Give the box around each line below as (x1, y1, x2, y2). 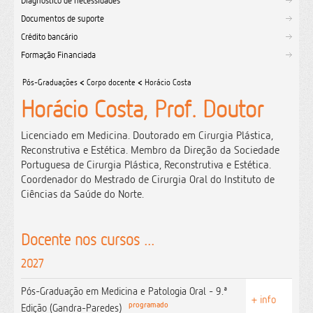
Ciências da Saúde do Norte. (21, 187, 144, 201)
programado (124, 300, 168, 310)
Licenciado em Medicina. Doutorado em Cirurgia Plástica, (21, 129, 273, 142)
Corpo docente (87, 77, 136, 87)
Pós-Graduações (22, 77, 78, 87)
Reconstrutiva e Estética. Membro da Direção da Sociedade (21, 143, 279, 156)
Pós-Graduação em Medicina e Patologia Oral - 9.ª (21, 284, 227, 298)
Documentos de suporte (21, 13, 104, 24)
